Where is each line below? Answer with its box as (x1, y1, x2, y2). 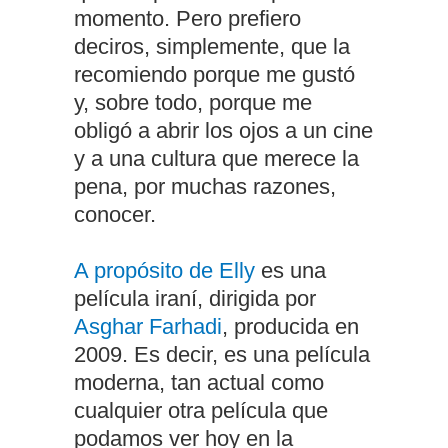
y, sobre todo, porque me (74, 90, 312, 116)
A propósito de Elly (74, 258, 255, 284)
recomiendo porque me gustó (74, 62, 355, 88)
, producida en (222, 314, 359, 340)
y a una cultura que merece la (74, 146, 359, 172)
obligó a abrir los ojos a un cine (74, 118, 373, 144)
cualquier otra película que (74, 398, 328, 424)
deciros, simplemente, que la (74, 34, 350, 60)
